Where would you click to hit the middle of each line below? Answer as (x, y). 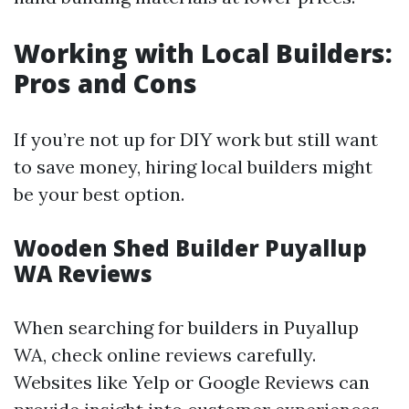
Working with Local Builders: (203, 53)
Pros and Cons (105, 83)
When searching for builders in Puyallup (186, 327)
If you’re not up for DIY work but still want (196, 139)
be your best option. (99, 194)
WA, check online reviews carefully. (165, 355)
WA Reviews (83, 273)
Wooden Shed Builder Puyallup (190, 248)
